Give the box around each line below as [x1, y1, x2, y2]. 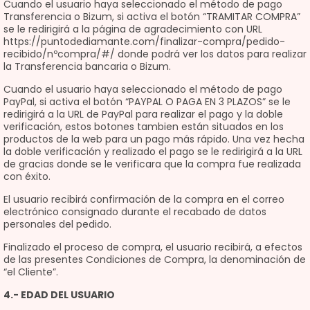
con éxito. [3, 170, 51, 183]
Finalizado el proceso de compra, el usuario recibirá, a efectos [3, 240, 302, 254]
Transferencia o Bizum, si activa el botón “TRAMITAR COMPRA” [3, 10, 300, 24]
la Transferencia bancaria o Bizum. [3, 60, 171, 73]
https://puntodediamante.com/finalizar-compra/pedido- [3, 35, 285, 48]
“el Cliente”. [3, 265, 58, 279]
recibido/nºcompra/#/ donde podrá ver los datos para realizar [3, 47, 307, 61]
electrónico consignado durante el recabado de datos [3, 205, 266, 219]
